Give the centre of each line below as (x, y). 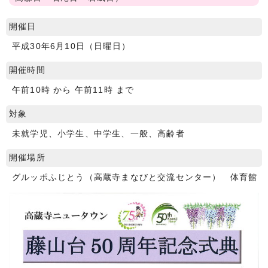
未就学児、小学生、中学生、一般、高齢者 (98, 133)
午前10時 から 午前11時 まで (73, 90)
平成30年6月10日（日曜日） (71, 46)
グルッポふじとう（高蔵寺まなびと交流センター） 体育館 (135, 177)
